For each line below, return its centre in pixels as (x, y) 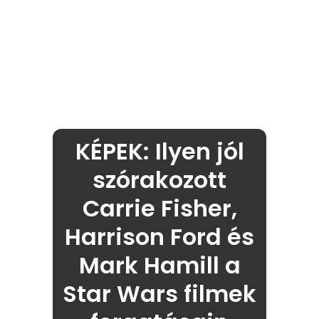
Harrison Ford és (159, 237)
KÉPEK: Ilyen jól (159, 152)
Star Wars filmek (159, 294)
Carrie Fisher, (159, 209)
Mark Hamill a (159, 266)
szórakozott (159, 180)
